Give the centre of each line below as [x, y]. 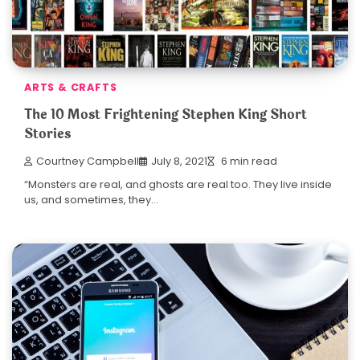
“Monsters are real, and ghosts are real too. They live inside [178, 185]
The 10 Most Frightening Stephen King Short [166, 114]
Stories [47, 133]
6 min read [248, 162]
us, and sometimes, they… [91, 200]
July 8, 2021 [179, 162]
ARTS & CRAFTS [71, 87]
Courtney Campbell [88, 162]
